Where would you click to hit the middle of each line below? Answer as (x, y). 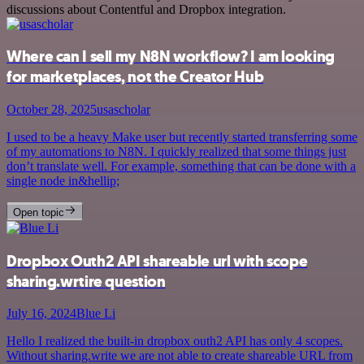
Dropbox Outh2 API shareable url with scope (157, 261)
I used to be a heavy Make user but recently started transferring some (182, 137)
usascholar (123, 110)
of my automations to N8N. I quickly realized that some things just (176, 152)
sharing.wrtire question (86, 281)
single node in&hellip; (63, 181)
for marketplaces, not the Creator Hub (135, 77)
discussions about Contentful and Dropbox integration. (146, 9)
